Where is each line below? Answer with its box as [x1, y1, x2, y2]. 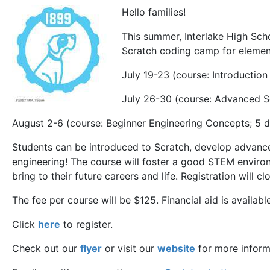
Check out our [12, 242, 80, 254]
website [157, 242, 195, 254]
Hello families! [122, 6, 186, 18]
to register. [60, 218, 113, 230]
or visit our [102, 242, 157, 254]
